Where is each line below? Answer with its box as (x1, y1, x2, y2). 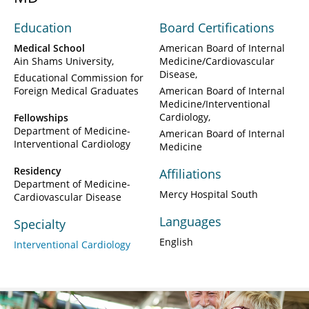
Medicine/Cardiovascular (159, 54, 275, 68)
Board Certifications (159, 19, 275, 37)
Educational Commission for (14, 71, 143, 85)
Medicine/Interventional (159, 97, 270, 111)
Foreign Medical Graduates (14, 84, 139, 98)
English (159, 235, 193, 249)
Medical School (14, 41, 85, 55)
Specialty (14, 216, 66, 233)
